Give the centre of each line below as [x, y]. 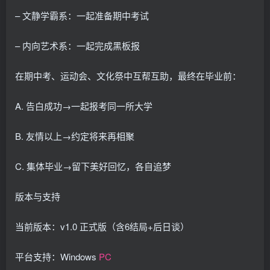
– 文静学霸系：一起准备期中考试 [82, 15]
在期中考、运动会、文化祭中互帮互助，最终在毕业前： [128, 75]
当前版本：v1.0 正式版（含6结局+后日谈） [102, 226]
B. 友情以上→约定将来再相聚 [75, 136]
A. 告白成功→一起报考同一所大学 [84, 105]
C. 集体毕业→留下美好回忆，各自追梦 [93, 166]
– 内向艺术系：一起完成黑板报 [77, 45]
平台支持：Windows [57, 256]
